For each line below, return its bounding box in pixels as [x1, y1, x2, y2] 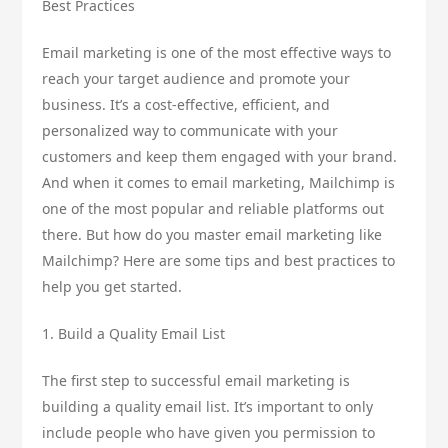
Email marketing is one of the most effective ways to [42, 43, 392, 63]
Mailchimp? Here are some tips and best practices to [42, 251, 396, 271]
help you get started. [42, 277, 183, 297]
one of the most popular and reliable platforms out [42, 199, 385, 219]
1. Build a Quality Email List [42, 324, 226, 344]
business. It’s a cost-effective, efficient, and [42, 95, 331, 115]
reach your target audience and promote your [42, 69, 351, 89]
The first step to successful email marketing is [42, 371, 351, 391]
